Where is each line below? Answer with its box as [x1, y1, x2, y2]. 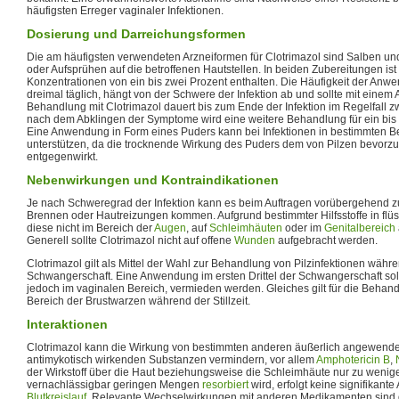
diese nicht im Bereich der [27, 221, 154, 234]
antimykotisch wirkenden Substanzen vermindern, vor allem [27, 353, 316, 366]
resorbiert [202, 378, 248, 391]
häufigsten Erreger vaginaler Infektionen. [27, 4, 224, 17]
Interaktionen [27, 316, 108, 331]
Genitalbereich [324, 221, 395, 234]
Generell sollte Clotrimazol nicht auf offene [27, 233, 234, 247]
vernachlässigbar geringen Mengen [27, 378, 202, 391]
